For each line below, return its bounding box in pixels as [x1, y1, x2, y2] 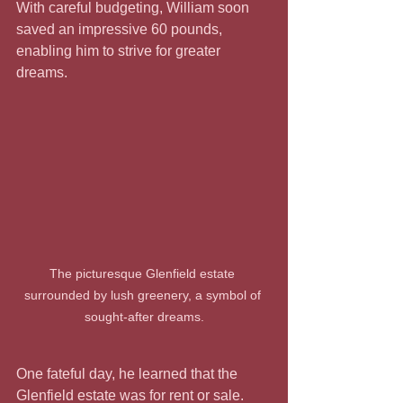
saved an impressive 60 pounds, [16, 21, 226, 37]
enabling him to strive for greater [16, 42, 224, 58]
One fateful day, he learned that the [16, 366, 241, 382]
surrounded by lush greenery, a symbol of [23, 288, 264, 303]
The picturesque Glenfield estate [49, 266, 238, 282]
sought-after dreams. [84, 309, 204, 325]
